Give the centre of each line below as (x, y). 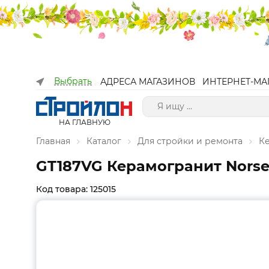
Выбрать (73, 81)
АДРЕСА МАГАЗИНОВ (148, 82)
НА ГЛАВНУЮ (84, 122)
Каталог (104, 141)
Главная (53, 141)
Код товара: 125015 (76, 189)
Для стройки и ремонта (190, 141)
